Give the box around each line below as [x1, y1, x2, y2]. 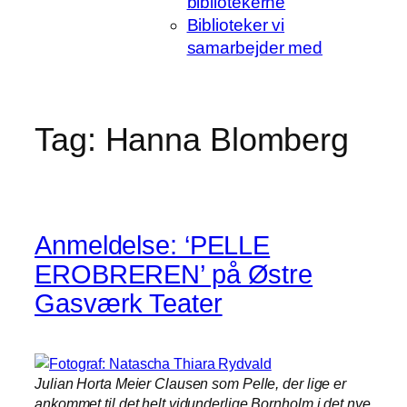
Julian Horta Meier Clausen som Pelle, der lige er [35, 375, 347, 392]
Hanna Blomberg [104, 121, 350, 159]
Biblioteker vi [186, 15, 285, 35]
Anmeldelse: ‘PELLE [35, 230, 271, 260]
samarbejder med [186, 37, 323, 57]
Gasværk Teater [35, 288, 223, 318]
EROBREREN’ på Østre [35, 259, 313, 289]
